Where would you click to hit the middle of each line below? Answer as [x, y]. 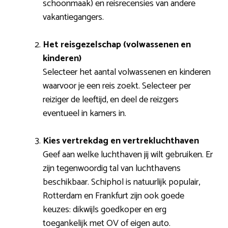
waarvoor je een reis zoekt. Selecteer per [117, 86]
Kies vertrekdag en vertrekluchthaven [121, 141]
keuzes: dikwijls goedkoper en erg [105, 210]
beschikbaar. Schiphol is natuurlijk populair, [121, 182]
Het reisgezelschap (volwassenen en [117, 45]
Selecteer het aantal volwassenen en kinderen [127, 73]
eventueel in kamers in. [84, 114]
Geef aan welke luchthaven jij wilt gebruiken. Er [128, 155]
